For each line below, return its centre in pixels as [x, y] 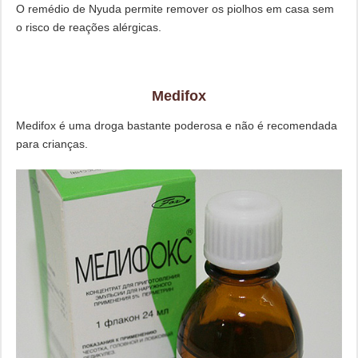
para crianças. [52, 144]
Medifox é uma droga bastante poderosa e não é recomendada [176, 126]
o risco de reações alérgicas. [88, 28]
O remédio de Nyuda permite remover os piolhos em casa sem [175, 9]
